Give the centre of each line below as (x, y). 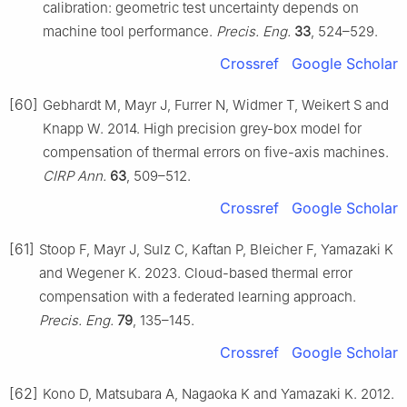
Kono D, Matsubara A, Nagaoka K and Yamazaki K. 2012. (218, 393)
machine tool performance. (129, 31)
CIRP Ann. (74, 175)
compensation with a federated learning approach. (198, 296)
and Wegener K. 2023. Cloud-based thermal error (196, 273)
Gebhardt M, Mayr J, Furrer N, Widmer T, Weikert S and (216, 104)
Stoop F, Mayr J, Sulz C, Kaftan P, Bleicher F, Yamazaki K (216, 249)
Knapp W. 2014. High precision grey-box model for (202, 128)
